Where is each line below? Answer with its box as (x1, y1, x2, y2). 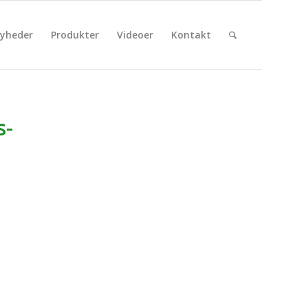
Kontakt (170, 28, 211, 41)
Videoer (116, 28, 153, 41)
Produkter (50, 28, 99, 41)
